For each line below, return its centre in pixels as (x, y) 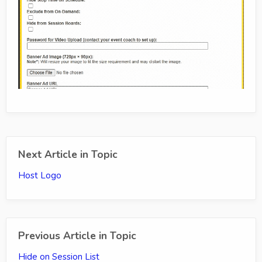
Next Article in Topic (68, 155)
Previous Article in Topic (77, 236)
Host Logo (40, 176)
